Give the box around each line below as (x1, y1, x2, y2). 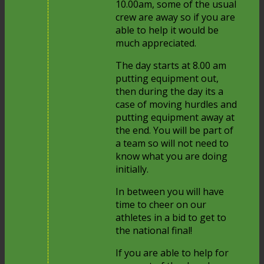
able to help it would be (115, 23, 219, 37)
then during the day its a (115, 84, 224, 98)
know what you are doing (115, 149, 228, 163)
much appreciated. (115, 36, 197, 49)
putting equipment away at (115, 110, 235, 124)
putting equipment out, (115, 71, 219, 85)
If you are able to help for (115, 246, 229, 259)
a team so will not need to (115, 136, 229, 150)
